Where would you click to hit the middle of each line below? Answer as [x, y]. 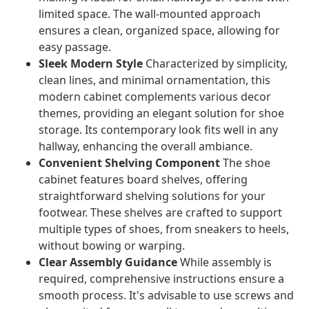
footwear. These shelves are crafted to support [160, 213]
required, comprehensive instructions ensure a [161, 279]
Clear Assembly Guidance [108, 262]
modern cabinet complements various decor [155, 97]
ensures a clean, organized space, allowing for [159, 31]
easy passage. [75, 47]
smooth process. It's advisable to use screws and [166, 296]
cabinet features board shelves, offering [143, 180]
